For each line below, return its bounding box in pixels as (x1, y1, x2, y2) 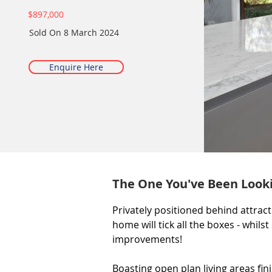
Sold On (29, 27, 61, 38)
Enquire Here (49, 61, 103, 73)
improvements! (112, 233, 182, 246)
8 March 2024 (63, 27, 119, 38)
